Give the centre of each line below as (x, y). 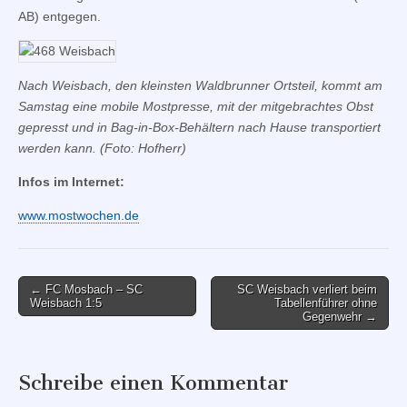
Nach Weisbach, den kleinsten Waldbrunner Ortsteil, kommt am (200, 86)
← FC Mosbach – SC (86, 290)
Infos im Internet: (71, 182)
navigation (59, 312)
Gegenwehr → (340, 317)
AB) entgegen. (60, 17)
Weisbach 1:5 (66, 303)
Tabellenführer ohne (326, 303)
